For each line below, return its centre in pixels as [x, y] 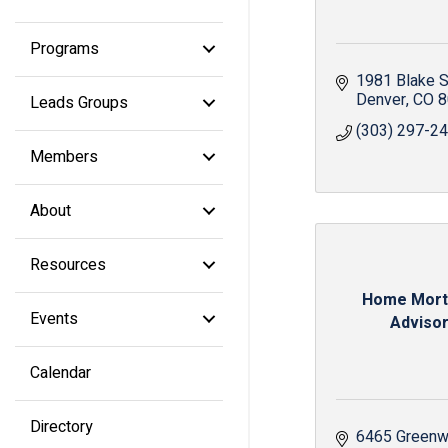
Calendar [60, 372]
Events [54, 318]
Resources [68, 264]
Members [64, 156]
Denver [381, 100]
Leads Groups [79, 102]
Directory [61, 426]
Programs [64, 48]
